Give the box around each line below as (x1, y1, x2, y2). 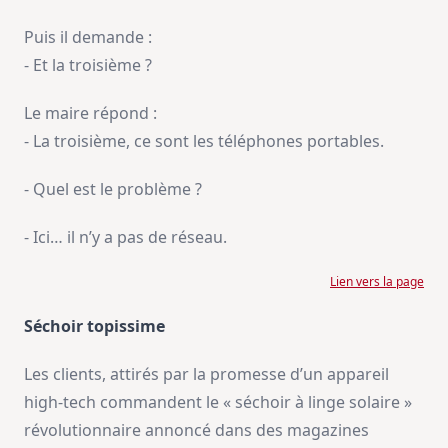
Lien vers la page (330, 273, 424, 291)
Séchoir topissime (24, 315, 165, 338)
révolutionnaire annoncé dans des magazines (24, 419, 369, 442)
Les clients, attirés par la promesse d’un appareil (24, 363, 389, 386)
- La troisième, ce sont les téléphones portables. (24, 130, 384, 153)
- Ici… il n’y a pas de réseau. (24, 226, 227, 249)
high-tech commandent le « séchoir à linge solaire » (24, 391, 412, 414)
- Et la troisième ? (24, 54, 152, 77)
